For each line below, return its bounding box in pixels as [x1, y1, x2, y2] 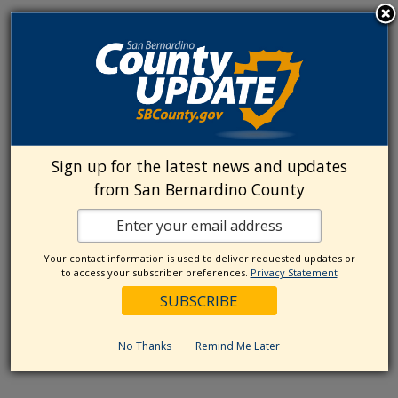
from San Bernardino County [93, 179, 305, 201]
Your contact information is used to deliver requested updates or [43, 251, 355, 266]
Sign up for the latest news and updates [51, 155, 347, 178]
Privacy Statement [250, 266, 338, 280]
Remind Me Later [195, 338, 280, 354]
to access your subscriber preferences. [60, 266, 251, 280]
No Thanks [118, 338, 171, 354]
